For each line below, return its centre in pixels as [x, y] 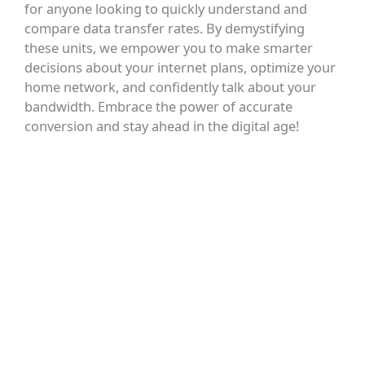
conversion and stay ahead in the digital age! [162, 126]
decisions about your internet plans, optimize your [180, 68]
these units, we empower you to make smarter [169, 48]
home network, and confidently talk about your [171, 87]
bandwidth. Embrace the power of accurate [159, 107]
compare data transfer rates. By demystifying [165, 29]
